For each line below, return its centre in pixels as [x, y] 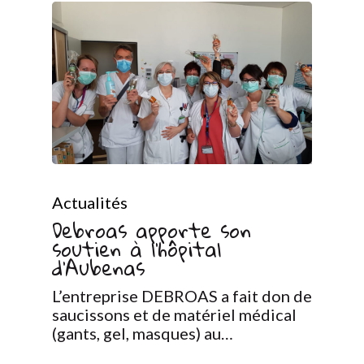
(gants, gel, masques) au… [143, 334]
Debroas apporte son [152, 231]
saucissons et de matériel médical [174, 315]
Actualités [90, 203]
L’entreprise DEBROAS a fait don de [182, 296]
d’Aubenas [98, 268]
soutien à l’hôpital [136, 249]
